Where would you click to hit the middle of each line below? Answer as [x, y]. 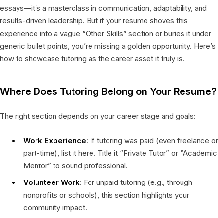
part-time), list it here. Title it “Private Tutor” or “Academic [120, 153]
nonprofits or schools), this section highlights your [106, 195]
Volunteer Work [52, 182]
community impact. [55, 207]
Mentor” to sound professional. [75, 165]
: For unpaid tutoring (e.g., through [136, 182]
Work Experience [55, 140]
